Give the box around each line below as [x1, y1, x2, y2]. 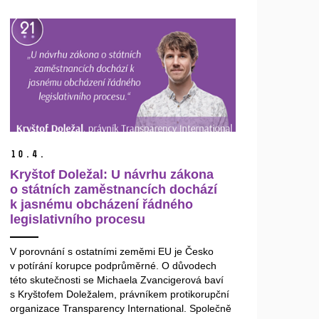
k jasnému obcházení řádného [10, 197, 194, 211]
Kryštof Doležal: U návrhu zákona [10, 167, 214, 182]
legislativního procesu [10, 211, 146, 226]
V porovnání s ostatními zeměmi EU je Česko [10, 245, 214, 257]
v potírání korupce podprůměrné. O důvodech [10, 259, 217, 271]
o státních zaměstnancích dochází [10, 182, 218, 197]
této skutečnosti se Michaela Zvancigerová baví [10, 273, 224, 286]
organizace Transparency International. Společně [10, 302, 232, 314]
